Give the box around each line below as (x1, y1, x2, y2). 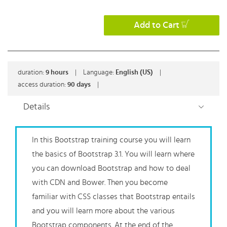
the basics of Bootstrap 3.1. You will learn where (32, 150, 195, 159)
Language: (83, 69, 116, 77)
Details (23, 102, 50, 112)
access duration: (18, 81, 67, 89)
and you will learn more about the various (32, 207, 175, 215)
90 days (67, 81, 92, 89)
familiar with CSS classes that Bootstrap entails (32, 193, 195, 201)
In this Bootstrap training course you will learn (32, 136, 191, 144)
